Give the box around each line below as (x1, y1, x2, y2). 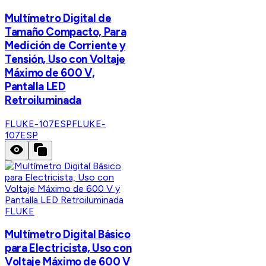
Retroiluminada (5, 93, 81, 107)
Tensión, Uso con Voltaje (5, 52, 126, 66)
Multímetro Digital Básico (5, 227, 131, 242)
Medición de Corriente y (5, 38, 126, 52)
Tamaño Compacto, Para (5, 24, 126, 39)
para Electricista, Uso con (5, 241, 132, 255)
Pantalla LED (5, 79, 66, 93)
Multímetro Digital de (5, 11, 112, 25)
